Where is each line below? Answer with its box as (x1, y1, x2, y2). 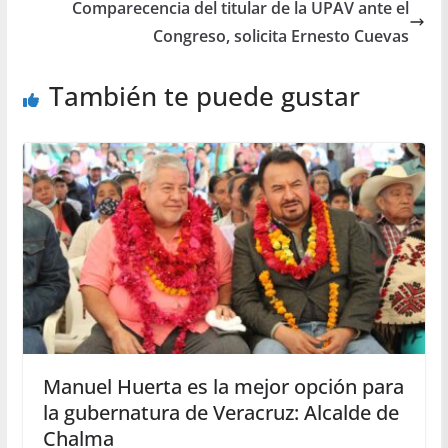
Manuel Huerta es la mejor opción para (42, 373, 404, 401)
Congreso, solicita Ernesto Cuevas (153, 24, 410, 47)
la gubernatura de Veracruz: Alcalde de (42, 399, 399, 427)
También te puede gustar (48, 77, 360, 114)
